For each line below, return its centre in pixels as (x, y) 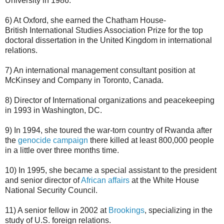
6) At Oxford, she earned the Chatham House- (85, 20)
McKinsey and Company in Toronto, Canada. (84, 80)
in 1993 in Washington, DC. (53, 110)
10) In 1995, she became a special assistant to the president (111, 170)
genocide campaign (53, 140)
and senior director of (43, 180)
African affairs (105, 180)
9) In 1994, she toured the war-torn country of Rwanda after (108, 130)
